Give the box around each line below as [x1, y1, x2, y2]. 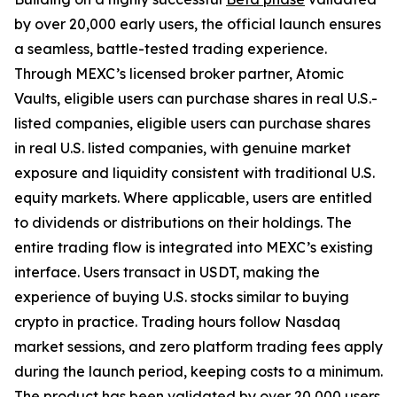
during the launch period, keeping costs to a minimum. [14, 362, 383, 380]
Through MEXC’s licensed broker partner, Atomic [14, 64, 344, 82]
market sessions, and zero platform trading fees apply [14, 337, 383, 355]
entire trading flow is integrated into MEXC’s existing [14, 237, 373, 256]
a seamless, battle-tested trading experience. [14, 39, 327, 58]
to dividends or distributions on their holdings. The [14, 213, 352, 231]
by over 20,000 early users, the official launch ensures [14, 14, 381, 33]
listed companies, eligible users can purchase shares [14, 113, 370, 132]
